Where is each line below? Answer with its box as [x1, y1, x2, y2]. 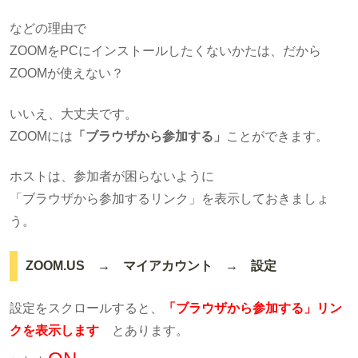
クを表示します [10, 323, 99, 337]
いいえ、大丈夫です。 [10, 106, 137, 121]
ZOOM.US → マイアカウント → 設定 [25, 259, 276, 273]
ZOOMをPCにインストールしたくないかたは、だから [10, 44, 321, 58]
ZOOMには [10, 129, 73, 143]
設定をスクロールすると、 [10, 300, 163, 315]
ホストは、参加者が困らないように [10, 169, 214, 184]
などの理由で [10, 22, 86, 36]
